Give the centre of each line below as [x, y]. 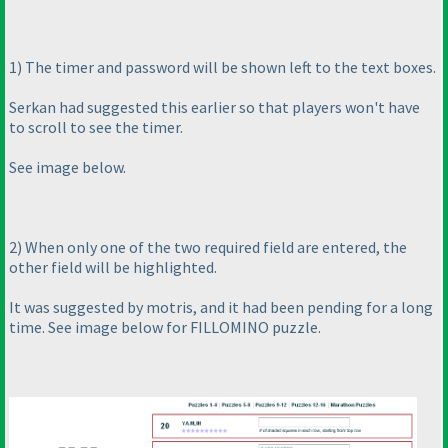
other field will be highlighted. [113, 267]
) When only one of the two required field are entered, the [212, 247]
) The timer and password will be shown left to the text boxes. [226, 67]
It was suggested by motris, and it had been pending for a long [221, 307]
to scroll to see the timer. [96, 127]
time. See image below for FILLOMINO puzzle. [165, 327]
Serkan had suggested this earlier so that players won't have [214, 107]
